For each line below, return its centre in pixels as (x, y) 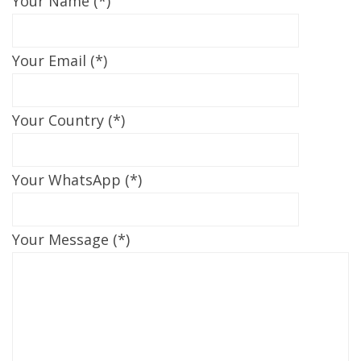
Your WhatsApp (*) (77, 180)
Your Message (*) (71, 240)
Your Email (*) (60, 61)
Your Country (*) (68, 120)
